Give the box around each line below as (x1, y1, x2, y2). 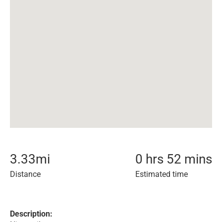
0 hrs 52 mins (135, 152, 212, 166)
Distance (10, 169, 41, 179)
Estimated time (135, 169, 188, 179)
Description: (10, 209, 53, 219)
